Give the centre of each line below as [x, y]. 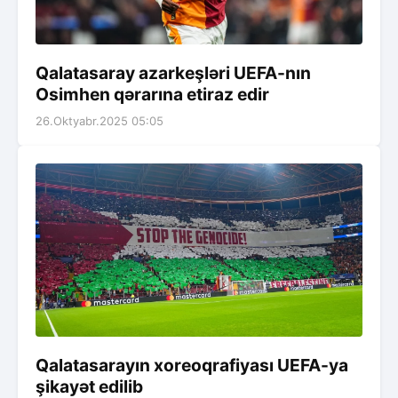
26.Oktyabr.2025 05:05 [99, 120]
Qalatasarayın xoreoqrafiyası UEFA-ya [192, 366]
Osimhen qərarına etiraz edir [152, 94]
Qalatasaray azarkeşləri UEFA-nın [173, 72]
